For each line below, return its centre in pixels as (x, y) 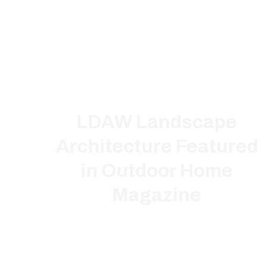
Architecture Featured (157, 147)
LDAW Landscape (157, 122)
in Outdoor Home (157, 171)
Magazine (157, 195)
